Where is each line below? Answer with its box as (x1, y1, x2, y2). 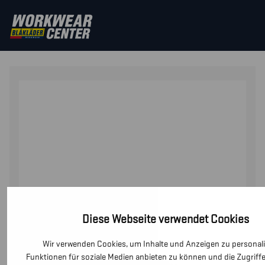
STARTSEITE (9, 24, 66, 37)
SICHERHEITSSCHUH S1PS (9, 38, 126, 51)
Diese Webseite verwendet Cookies (82, 212, 249, 227)
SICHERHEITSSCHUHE (76, 24, 174, 37)
